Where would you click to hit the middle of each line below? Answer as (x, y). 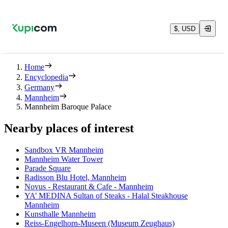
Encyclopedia (46, 77)
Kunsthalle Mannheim (60, 214)
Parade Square (48, 168)
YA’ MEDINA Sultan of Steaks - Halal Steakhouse (106, 195)
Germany (39, 87)
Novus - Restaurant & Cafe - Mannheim (89, 186)
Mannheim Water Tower (64, 159)
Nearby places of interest (69, 128)
